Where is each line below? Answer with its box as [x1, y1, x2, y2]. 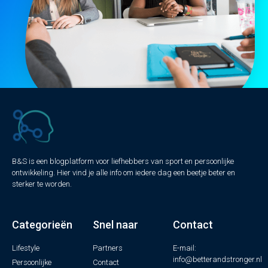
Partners [92, 243, 123, 253]
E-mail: [173, 243, 197, 253]
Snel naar [92, 218, 138, 232]
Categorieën [12, 218, 72, 232]
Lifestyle [12, 243, 39, 253]
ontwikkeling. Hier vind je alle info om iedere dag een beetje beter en [12, 168, 235, 178]
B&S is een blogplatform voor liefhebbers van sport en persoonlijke [12, 157, 234, 166]
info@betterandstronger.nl [173, 255, 263, 264]
